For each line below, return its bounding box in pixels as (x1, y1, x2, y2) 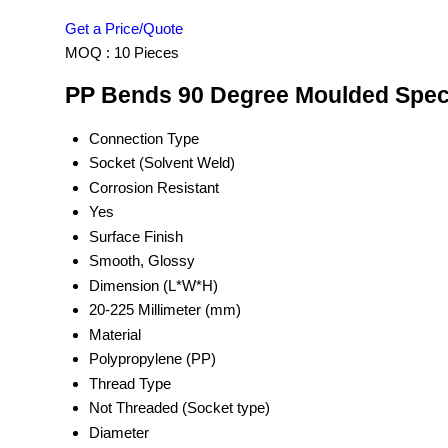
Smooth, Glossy (89, 251, 195, 269)
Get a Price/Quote (65, 20, 183, 38)
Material (89, 325, 141, 343)
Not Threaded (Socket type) (89, 398, 270, 416)
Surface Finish (89, 227, 183, 245)
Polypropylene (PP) (89, 349, 216, 367)
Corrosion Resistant (89, 178, 219, 196)
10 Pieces (114, 44, 179, 62)
